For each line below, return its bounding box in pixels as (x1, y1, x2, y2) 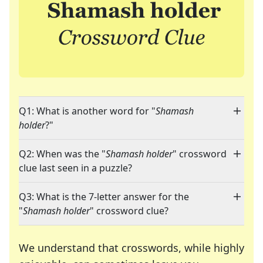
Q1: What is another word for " (19, 104, 156, 118)
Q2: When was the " (19, 147, 106, 161)
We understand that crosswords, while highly (19, 241, 244, 255)
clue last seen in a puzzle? (19, 161, 132, 175)
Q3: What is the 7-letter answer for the (19, 190, 189, 204)
